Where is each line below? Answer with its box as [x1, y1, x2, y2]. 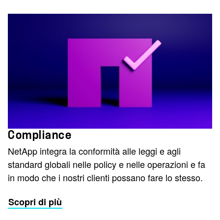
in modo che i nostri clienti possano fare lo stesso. [8, 170, 203, 184]
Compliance [8, 129, 72, 141]
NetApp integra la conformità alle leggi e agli [8, 144, 181, 157]
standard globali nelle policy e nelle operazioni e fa [8, 157, 205, 170]
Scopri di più [8, 195, 62, 208]
